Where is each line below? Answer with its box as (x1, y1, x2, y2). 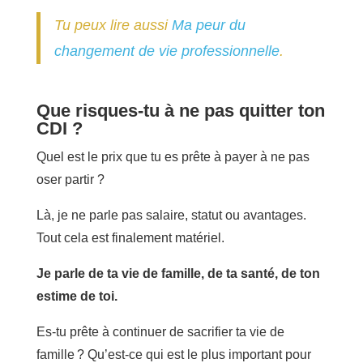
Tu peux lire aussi (54, 17, 173, 34)
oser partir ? (36, 172, 105, 186)
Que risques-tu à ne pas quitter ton (36, 100, 325, 121)
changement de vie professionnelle (54, 43, 280, 60)
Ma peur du (172, 17, 246, 34)
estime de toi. (36, 288, 117, 303)
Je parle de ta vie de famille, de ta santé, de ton (36, 266, 320, 280)
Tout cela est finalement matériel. (36, 230, 224, 245)
